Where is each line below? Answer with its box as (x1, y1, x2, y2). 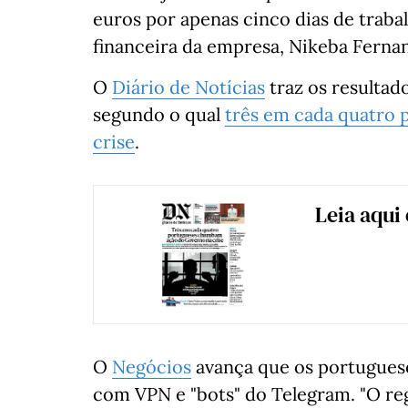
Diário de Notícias (112, 76, 265, 99)
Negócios (112, 354, 191, 378)
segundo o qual (93, 103, 225, 127)
